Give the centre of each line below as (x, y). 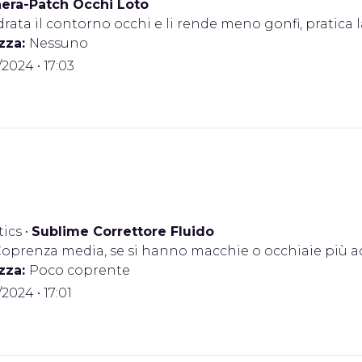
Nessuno (59, 43)
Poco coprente (80, 270)
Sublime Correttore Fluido (123, 232)
